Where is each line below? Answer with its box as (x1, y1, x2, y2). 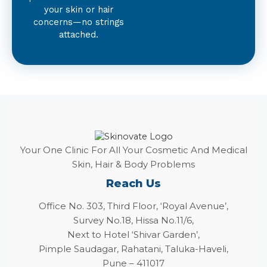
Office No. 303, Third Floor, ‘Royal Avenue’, (39, 200, 228, 212)
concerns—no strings (33, 16, 124, 27)
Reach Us (106, 177, 161, 191)
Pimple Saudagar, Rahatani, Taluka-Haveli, (39, 243, 228, 255)
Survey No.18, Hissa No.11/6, (73, 215, 194, 226)
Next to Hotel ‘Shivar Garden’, (67, 229, 200, 241)
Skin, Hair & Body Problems (72, 159, 195, 170)
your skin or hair (44, 4, 113, 15)
